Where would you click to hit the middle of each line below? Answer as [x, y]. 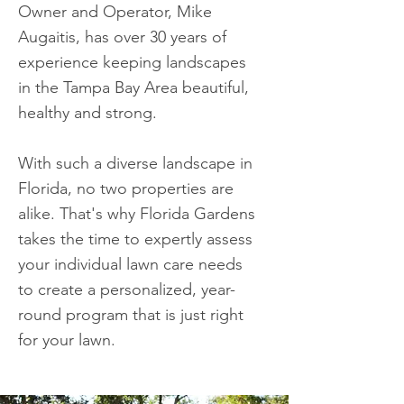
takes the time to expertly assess [135, 239]
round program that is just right [131, 315]
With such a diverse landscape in [135, 163]
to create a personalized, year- [127, 289]
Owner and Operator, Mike [115, 12]
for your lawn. [67, 340]
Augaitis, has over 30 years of [122, 37]
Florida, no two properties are [126, 188]
